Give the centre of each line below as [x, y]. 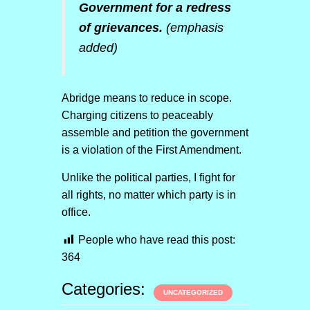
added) [98, 48]
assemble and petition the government [155, 133]
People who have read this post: [156, 240]
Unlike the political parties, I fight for [148, 177]
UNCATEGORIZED [193, 292]
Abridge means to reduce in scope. [146, 98]
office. [76, 212]
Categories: [106, 289]
